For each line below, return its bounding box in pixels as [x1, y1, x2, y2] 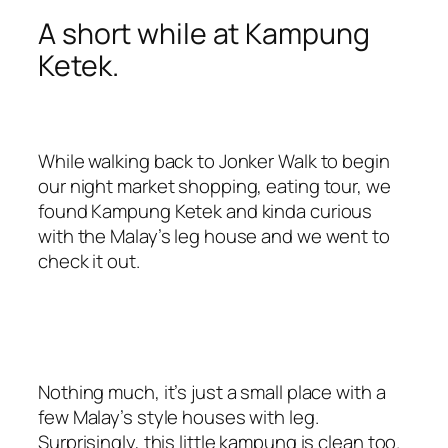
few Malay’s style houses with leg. [38, 403, 319, 430]
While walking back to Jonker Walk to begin [38, 148, 390, 175]
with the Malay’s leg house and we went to [38, 223, 390, 250]
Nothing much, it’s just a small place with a [38, 378, 386, 405]
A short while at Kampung [38, 13, 370, 53]
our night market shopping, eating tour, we [38, 173, 391, 200]
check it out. [38, 248, 140, 275]
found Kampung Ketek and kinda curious [38, 198, 373, 225]
